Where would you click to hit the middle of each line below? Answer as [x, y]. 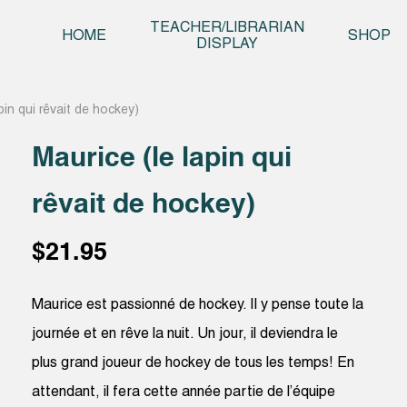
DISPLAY [227, 45]
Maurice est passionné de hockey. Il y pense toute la [198, 305]
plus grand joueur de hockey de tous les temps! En [194, 363]
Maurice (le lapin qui [162, 159]
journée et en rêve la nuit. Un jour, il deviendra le [185, 334]
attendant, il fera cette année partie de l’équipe [184, 392]
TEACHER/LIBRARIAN [227, 29]
